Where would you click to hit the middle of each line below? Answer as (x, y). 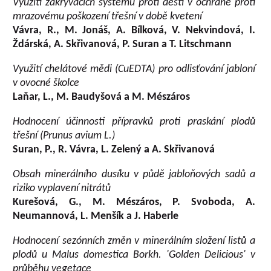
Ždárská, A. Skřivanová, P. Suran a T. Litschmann (122, 44)
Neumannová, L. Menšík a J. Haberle (96, 216)
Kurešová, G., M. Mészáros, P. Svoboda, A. (134, 202)
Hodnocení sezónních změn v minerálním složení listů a (134, 241)
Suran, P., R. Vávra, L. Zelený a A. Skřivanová (114, 150)
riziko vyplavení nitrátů (62, 188)
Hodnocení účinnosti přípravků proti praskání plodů (134, 122)
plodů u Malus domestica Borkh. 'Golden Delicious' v (134, 255)
